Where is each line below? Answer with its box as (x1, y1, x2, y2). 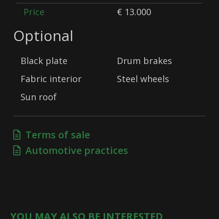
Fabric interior (21, 72, 82, 85)
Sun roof (21, 90, 57, 103)
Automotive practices (21, 143, 129, 157)
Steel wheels (116, 72, 169, 85)
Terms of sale (21, 128, 90, 141)
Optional (13, 25, 74, 45)
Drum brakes (116, 54, 172, 66)
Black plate (21, 54, 68, 66)
